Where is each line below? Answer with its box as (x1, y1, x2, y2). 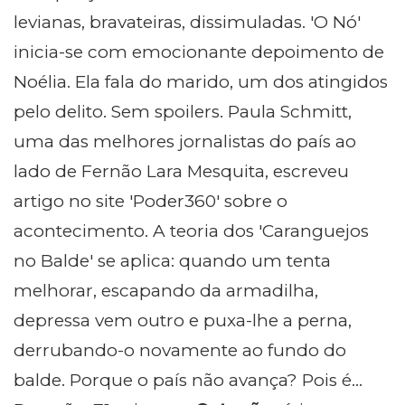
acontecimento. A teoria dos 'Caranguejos (14, 221, 369, 242)
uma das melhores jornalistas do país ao (14, 131, 356, 153)
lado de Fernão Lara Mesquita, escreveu (14, 161, 349, 183)
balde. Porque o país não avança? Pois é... (14, 370, 363, 391)
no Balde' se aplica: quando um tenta (14, 250, 331, 272)
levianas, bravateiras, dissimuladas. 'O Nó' (14, 12, 361, 33)
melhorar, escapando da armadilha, (14, 280, 318, 302)
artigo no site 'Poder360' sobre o (14, 191, 287, 212)
